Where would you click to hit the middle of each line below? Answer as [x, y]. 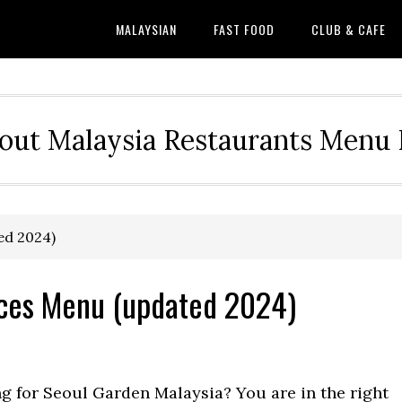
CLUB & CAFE [349, 29]
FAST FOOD [244, 29]
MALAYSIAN [146, 29]
